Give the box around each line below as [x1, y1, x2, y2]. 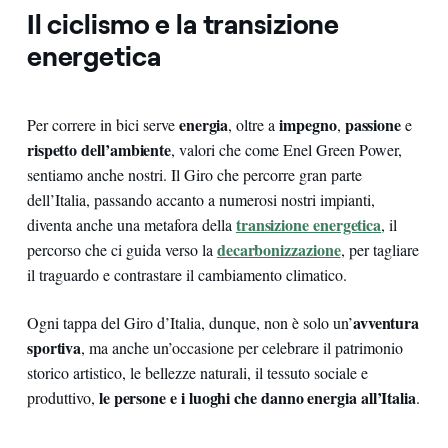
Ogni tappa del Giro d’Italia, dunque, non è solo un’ [26, 311, 353, 333]
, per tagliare [340, 238, 419, 260]
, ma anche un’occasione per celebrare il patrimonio [81, 336, 404, 358]
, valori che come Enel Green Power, [171, 138, 403, 160]
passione [340, 112, 402, 136]
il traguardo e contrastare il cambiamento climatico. [26, 263, 347, 285]
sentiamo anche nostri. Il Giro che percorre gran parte [26, 163, 362, 185]
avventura [352, 310, 420, 334]
